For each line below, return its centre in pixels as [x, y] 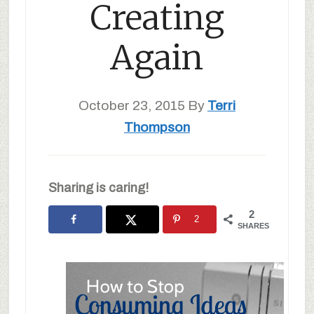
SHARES [254, 226]
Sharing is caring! [98, 188]
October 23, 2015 [131, 105]
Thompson [157, 127]
